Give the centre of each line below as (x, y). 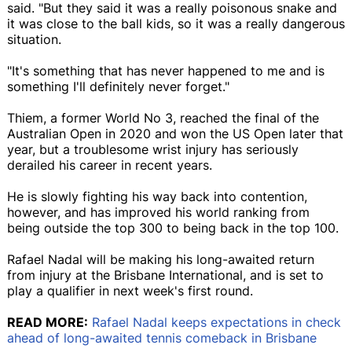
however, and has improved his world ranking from (158, 212)
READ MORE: (48, 322)
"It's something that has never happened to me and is (166, 70)
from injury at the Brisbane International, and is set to (165, 275)
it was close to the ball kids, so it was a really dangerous (176, 23)
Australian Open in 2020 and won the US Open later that (175, 133)
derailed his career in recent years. (110, 165)
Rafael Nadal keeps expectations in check (216, 322)
